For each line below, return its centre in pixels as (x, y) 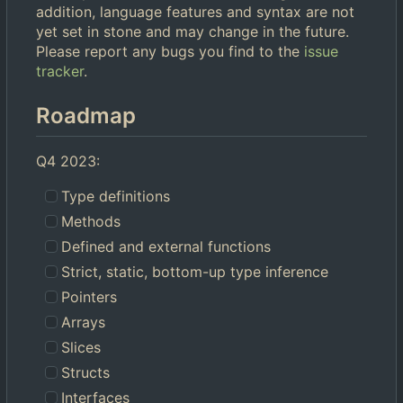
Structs (86, 373)
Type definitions (116, 197)
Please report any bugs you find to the (170, 52)
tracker (60, 72)
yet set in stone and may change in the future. (193, 32)
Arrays (84, 322)
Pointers (90, 297)
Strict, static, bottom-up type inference (195, 272)
